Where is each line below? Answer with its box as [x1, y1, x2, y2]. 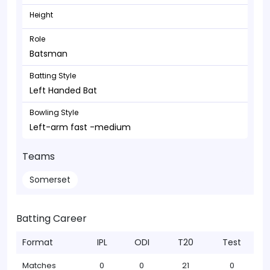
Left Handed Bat [30, 84, 97, 96]
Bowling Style [30, 107, 78, 118]
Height [30, 10, 53, 20]
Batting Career [16, 212, 87, 225]
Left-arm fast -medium [30, 121, 131, 133]
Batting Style [30, 71, 76, 81]
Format [22, 236, 53, 248]
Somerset [30, 174, 71, 186]
